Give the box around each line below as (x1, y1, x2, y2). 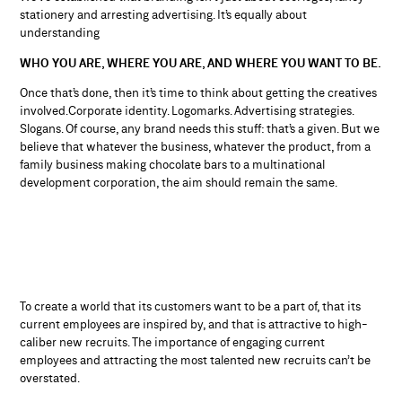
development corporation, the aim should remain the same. (20, 176, 338, 189)
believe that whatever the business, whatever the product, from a (20, 140, 371, 153)
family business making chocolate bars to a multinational (20, 158, 326, 171)
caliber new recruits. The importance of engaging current (20, 336, 326, 349)
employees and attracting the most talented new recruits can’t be (20, 354, 371, 367)
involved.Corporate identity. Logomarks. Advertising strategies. (20, 104, 354, 118)
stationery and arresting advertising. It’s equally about (20, 9, 308, 22)
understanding (20, 27, 100, 40)
